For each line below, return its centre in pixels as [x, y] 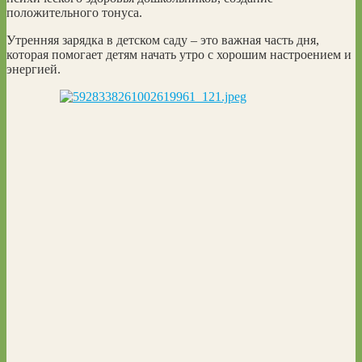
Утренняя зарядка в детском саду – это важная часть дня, [163, 40]
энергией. [34, 69]
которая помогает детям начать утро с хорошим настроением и [179, 54]
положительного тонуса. [74, 12]
